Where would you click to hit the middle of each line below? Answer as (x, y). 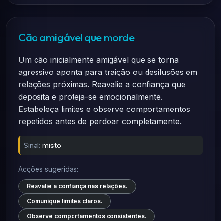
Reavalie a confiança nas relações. (77, 186)
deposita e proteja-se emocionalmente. (91, 97)
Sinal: (32, 145)
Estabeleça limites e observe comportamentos (104, 109)
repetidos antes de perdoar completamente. (100, 121)
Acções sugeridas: (48, 169)
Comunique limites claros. (65, 201)
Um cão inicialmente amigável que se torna (98, 60)
